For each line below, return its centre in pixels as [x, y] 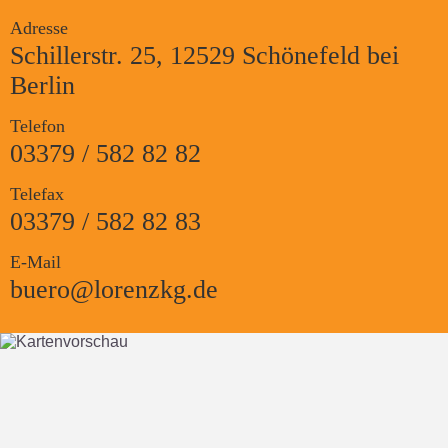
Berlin [42, 86]
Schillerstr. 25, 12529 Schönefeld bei [204, 56]
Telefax [37, 194]
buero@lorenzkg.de [114, 290]
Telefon [37, 126]
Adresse [39, 28]
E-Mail [35, 262]
